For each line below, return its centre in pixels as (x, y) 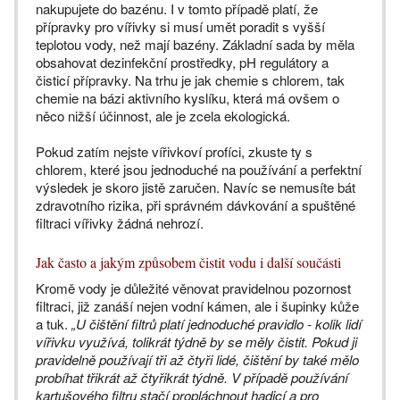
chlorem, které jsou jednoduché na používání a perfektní (199, 170)
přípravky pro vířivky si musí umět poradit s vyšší (180, 27)
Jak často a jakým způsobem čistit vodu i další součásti (188, 262)
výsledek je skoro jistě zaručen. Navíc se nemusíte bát (196, 187)
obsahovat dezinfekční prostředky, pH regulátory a (182, 62)
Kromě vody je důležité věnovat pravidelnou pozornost (193, 288)
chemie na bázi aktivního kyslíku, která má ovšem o (187, 98)
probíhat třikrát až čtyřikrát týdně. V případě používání (192, 378)
